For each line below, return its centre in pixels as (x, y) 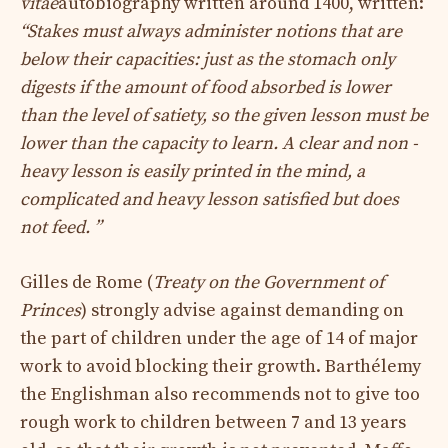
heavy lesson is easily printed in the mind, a (192, 171)
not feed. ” (60, 227)
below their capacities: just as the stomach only (207, 59)
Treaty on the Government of (268, 282)
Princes (50, 310)
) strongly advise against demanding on (242, 310)
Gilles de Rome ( (86, 282)
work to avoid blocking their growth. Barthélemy (220, 366)
